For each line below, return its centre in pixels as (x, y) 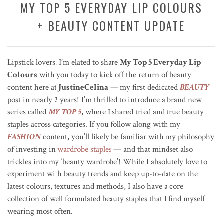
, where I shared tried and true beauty (142, 112)
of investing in (32, 149)
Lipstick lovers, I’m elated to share (64, 62)
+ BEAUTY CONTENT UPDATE (111, 25)
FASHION (24, 137)
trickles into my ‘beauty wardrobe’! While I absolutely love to (107, 161)
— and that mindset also (152, 149)
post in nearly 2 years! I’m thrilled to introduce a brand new (105, 99)
